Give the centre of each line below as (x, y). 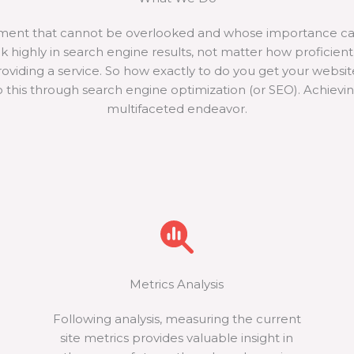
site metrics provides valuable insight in (177, 338)
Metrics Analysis (177, 284)
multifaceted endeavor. (177, 109)
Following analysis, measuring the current (177, 319)
